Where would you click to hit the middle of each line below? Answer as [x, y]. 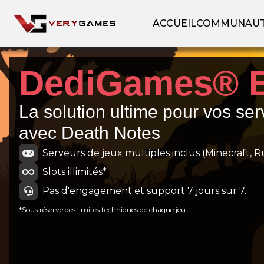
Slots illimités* [75, 172]
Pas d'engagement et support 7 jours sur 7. [144, 191]
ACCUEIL [174, 23]
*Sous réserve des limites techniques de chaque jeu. [103, 209]
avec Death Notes [90, 133]
